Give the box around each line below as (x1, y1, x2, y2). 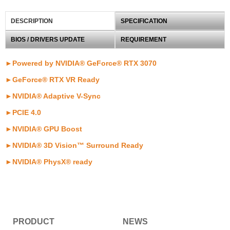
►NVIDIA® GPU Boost (5, 125, 82, 133)
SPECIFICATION (121, 17, 167, 25)
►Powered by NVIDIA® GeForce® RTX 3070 (5, 59, 157, 68)
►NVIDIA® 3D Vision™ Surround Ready (5, 141, 143, 150)
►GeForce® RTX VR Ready (5, 75, 100, 84)
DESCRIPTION (11, 17, 53, 25)
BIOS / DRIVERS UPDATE (11, 36, 85, 44)
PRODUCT (13, 217, 54, 226)
